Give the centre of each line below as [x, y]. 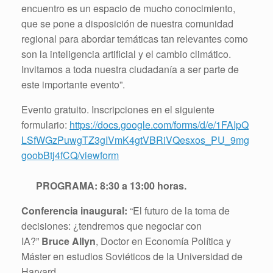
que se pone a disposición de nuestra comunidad [127, 23]
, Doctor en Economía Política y [163, 241]
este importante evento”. [73, 84]
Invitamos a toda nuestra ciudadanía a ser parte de [130, 69]
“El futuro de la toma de [179, 210]
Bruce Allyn [69, 241]
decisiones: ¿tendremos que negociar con [112, 225]
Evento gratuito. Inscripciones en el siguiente [118, 109]
